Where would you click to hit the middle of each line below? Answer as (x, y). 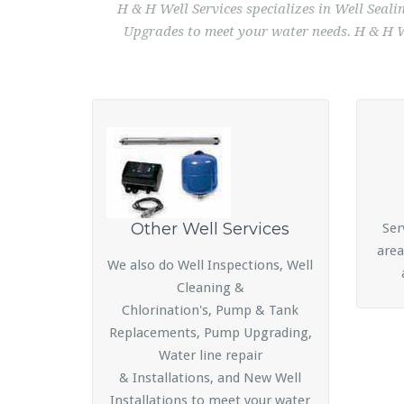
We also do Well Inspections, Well (211, 265)
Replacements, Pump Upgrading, (210, 333)
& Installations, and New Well (211, 378)
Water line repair (210, 355)
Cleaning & (210, 288)
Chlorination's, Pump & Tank (211, 310)
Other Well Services (211, 229)
